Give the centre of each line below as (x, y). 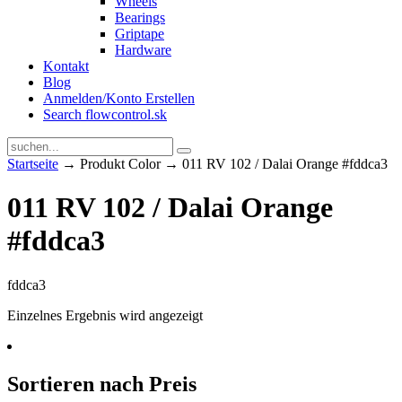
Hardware (143, 50)
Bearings (140, 17)
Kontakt (66, 66)
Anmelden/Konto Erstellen (119, 98)
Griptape (140, 34)
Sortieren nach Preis (102, 384)
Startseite (33, 164)
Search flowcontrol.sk (105, 114)
